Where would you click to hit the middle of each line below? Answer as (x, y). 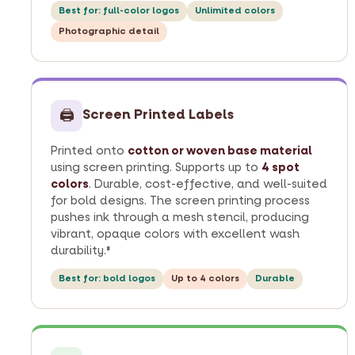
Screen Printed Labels (158, 115)
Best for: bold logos (107, 278)
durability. (78, 250)
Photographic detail (109, 31)
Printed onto (89, 151)
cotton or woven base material (220, 151)
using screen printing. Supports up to (156, 167)
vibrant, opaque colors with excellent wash (175, 234)
